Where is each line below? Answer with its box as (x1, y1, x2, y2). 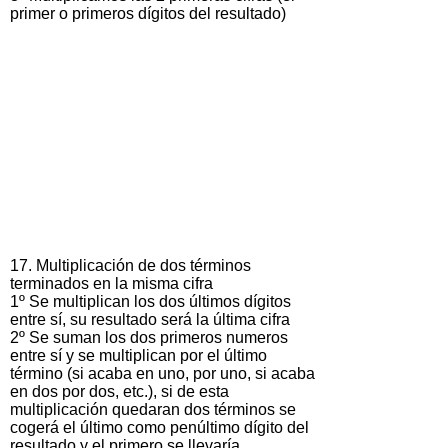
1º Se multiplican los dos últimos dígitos (10, 292, 291, 310)
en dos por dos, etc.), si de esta (10, 382, 229, 400)
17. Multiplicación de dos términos (10, 256, 251, 274)
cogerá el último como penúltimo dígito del (10, 418, 309, 436)
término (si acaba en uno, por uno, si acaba (10, 364, 315, 382)
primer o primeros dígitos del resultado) (10, 4, 286, 22)
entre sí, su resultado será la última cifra (10, 310, 290, 328)
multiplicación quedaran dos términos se (10, 400, 296, 418)
